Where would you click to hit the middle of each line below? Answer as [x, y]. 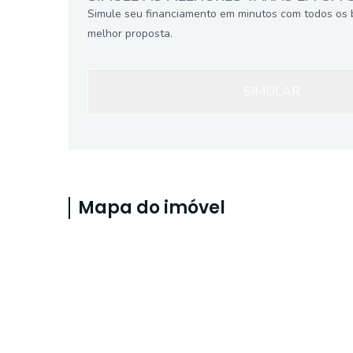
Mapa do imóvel [152, 208]
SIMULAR [272, 91]
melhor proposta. [130, 33]
